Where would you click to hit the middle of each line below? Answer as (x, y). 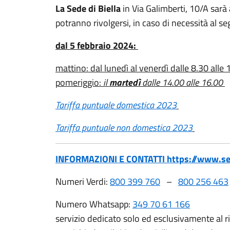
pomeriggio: (79, 82)
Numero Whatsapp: (94, 204)
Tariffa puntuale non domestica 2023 (124, 128)
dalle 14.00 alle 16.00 (183, 82)
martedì (125, 82)
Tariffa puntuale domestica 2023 (116, 105)
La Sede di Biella (89, 8)
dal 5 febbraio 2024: (97, 45)
